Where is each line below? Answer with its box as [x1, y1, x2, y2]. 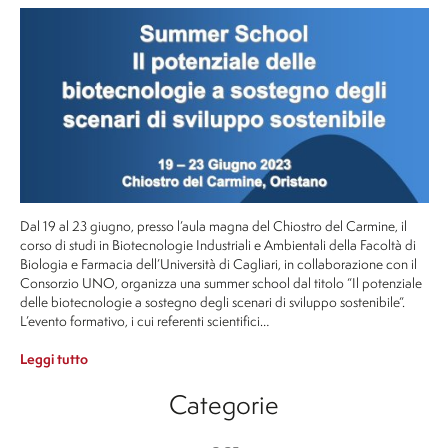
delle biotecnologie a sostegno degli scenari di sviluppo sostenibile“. [19, 291, 405, 311]
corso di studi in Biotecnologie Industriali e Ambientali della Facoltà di [19, 234, 416, 254]
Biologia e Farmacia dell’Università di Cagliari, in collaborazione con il [19, 253, 417, 273]
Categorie [169, 385, 279, 422]
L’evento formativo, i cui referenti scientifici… [19, 310, 269, 330]
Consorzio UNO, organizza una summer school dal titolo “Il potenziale [19, 272, 422, 292]
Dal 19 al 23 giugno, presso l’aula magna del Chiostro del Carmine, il [19, 215, 407, 235]
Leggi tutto [19, 349, 88, 369]
